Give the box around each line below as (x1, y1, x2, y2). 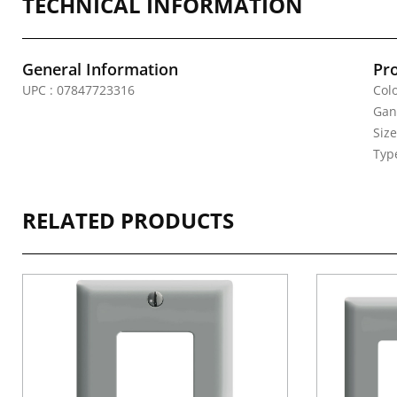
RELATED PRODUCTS (22, 206, 234, 235)
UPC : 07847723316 (22, 82, 135, 98)
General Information (22, 58, 178, 80)
